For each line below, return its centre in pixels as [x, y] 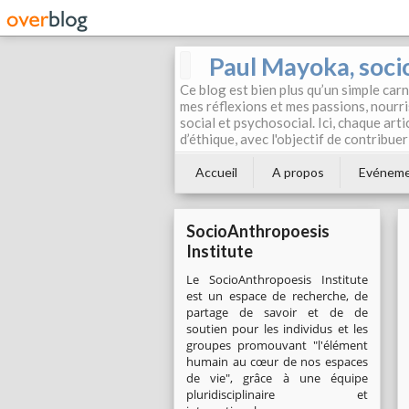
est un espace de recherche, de [277, 296]
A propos [298, 172]
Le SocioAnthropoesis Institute [277, 279]
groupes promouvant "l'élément [277, 345]
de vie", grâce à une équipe [277, 378]
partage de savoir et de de [277, 312]
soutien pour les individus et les [277, 329]
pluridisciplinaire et [277, 394]
